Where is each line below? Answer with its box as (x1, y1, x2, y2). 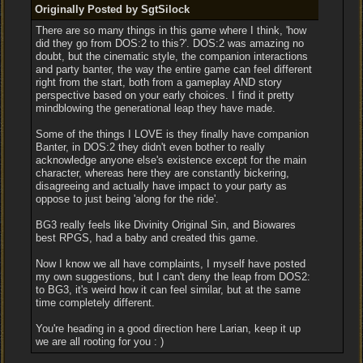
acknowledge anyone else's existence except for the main (35, 154, 306, 166)
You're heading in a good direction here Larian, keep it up (35, 322, 301, 335)
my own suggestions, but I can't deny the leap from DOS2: (35, 271, 310, 283)
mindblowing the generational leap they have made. (35, 102, 275, 114)
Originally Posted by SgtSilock (34, 3, 190, 15)
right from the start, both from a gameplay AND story (35, 76, 282, 88)
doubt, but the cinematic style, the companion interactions (35, 50, 308, 62)
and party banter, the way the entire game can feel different (35, 63, 312, 75)
